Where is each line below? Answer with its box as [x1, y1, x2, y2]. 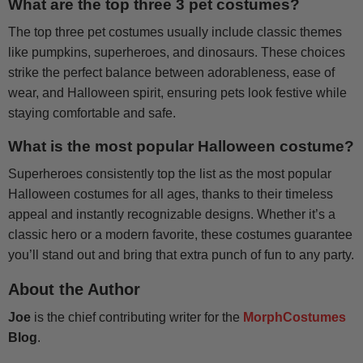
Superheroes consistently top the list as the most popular [8, 167, 331, 181]
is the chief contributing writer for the [31, 310, 243, 325]
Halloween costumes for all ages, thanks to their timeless [8, 187, 333, 202]
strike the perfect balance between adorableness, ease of [8, 66, 335, 80]
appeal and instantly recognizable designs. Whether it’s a [8, 207, 335, 222]
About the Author [8, 280, 140, 299]
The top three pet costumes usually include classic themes [8, 25, 342, 40]
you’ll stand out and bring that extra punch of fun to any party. [8, 248, 354, 263]
